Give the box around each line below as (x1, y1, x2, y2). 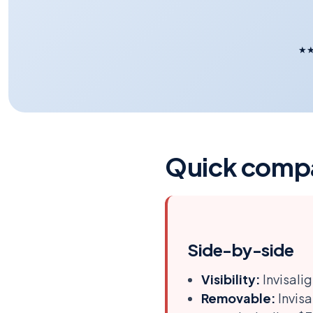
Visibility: (201, 270, 261, 287)
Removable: (201, 289, 276, 306)
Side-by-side (187, 238, 294, 260)
